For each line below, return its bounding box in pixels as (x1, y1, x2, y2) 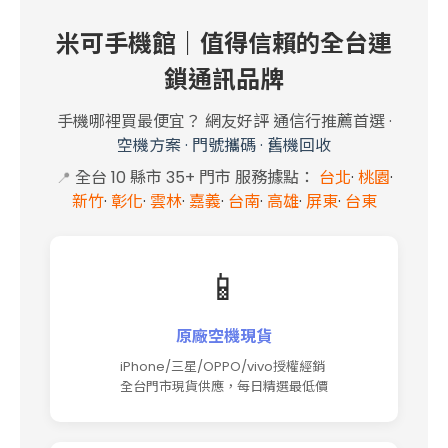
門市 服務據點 (198, 165, 299, 189)
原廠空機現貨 (176, 324, 272, 348)
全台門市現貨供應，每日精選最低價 (120, 376, 328, 396)
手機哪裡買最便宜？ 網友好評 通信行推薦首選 (56, 109, 385, 133)
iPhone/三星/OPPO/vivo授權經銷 (120, 356, 328, 376)
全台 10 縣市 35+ (74, 165, 199, 189)
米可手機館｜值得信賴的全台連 (56, 26, 392, 60)
